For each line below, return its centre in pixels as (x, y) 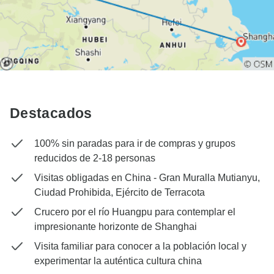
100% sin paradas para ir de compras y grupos (135, 144)
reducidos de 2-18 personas (95, 158)
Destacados (51, 113)
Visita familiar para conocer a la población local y (140, 246)
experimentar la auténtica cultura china (118, 261)
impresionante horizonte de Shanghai (116, 227)
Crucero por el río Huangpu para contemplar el (135, 212)
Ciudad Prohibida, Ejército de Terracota (120, 193)
